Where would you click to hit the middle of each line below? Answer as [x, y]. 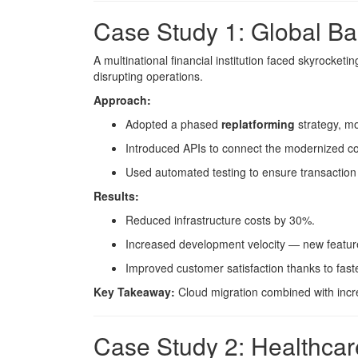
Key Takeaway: [134, 292]
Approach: [122, 100]
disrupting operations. [148, 76]
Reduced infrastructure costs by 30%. [220, 220]
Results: [116, 196]
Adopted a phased [173, 124]
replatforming [258, 124]
